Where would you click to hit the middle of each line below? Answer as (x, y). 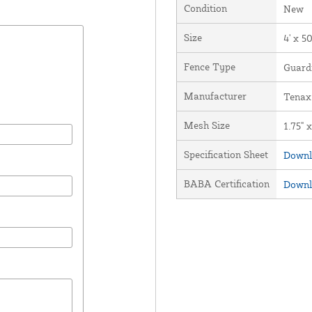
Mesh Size (206, 125)
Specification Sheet (226, 154)
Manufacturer (215, 95)
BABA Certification (226, 183)
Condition (205, 8)
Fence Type (209, 66)
